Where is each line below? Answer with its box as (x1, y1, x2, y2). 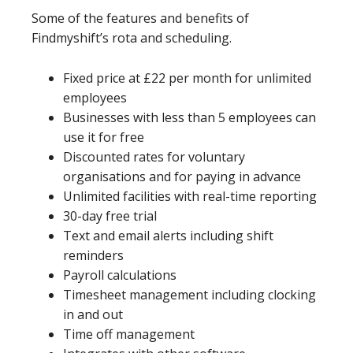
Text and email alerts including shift (63, 227, 273, 245)
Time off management (63, 325, 195, 344)
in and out (63, 306, 123, 324)
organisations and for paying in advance (63, 168, 301, 186)
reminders (63, 247, 124, 265)
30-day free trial (63, 207, 157, 225)
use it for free (63, 128, 144, 147)
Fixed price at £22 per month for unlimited (63, 69, 311, 87)
